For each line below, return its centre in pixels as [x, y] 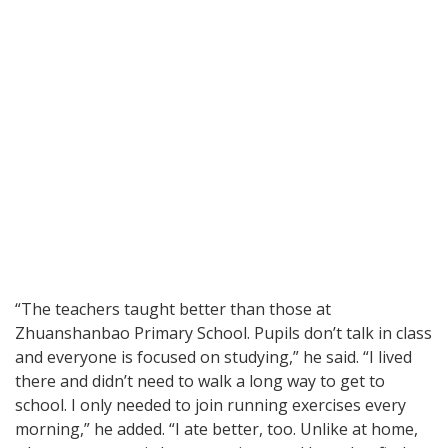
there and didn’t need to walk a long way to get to [200, 381]
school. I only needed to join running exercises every [210, 405]
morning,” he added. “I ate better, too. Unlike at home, [216, 429]
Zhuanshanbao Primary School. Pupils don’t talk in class [223, 333]
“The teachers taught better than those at [173, 309]
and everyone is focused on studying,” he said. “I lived [213, 357]
